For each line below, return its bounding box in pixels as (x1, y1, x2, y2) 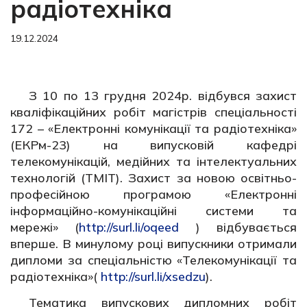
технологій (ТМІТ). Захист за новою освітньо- (10, 170, 297, 186)
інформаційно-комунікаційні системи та (10, 203, 297, 219)
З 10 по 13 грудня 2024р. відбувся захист (29, 88, 297, 103)
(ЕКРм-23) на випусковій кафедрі (10, 137, 297, 153)
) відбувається (179, 219, 297, 235)
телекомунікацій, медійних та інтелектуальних (10, 153, 297, 169)
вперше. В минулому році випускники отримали (10, 236, 297, 251)
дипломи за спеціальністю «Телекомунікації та (10, 252, 297, 268)
